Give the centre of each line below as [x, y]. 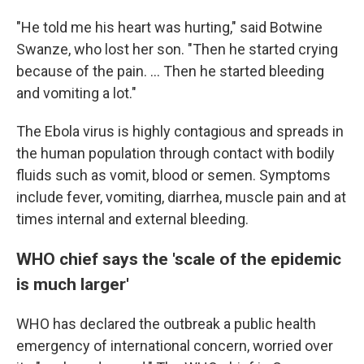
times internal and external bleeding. [132, 219]
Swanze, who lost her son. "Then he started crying [177, 49]
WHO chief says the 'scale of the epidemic [179, 259]
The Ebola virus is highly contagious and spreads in [180, 131]
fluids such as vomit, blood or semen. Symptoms [173, 175]
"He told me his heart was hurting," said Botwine [169, 27]
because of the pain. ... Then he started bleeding [170, 71]
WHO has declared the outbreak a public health [166, 324]
